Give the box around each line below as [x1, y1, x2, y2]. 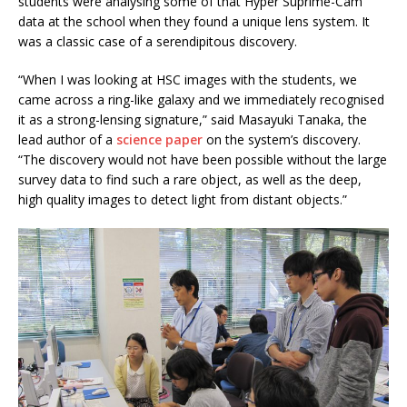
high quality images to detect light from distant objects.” [18, 190, 347, 208]
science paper [116, 130, 203, 148]
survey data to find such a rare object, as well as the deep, [18, 170, 362, 188]
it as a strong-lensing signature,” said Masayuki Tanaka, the [18, 110, 367, 128]
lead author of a [18, 130, 116, 148]
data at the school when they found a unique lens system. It [18, 12, 370, 30]
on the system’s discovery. [203, 130, 361, 148]
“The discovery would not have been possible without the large [18, 150, 387, 168]
